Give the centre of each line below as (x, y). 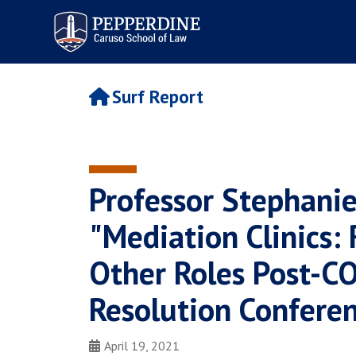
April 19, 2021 (142, 346)
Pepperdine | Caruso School (125, 15)
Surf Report (157, 97)
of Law (65, 29)
